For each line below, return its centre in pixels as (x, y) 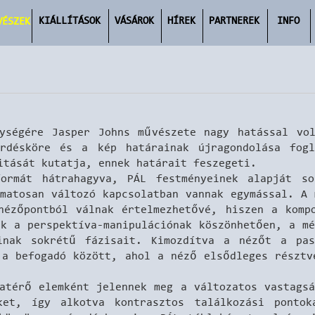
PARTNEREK (234, 20)
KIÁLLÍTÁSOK (69, 20)
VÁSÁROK (134, 20)
